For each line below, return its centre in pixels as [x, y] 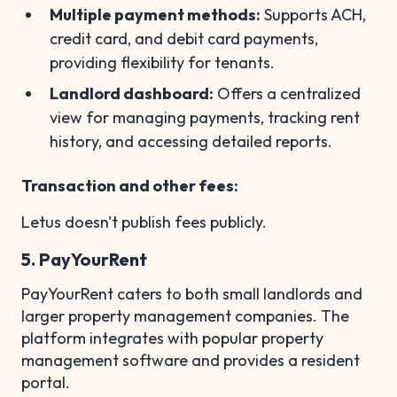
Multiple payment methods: [155, 14]
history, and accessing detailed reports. [191, 141]
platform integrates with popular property [172, 338]
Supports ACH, [313, 14]
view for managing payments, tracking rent [205, 117]
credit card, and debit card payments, [184, 38]
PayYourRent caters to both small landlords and [192, 293]
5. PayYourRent [84, 259]
